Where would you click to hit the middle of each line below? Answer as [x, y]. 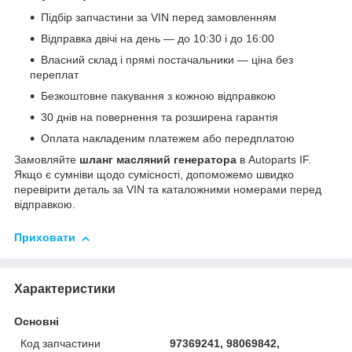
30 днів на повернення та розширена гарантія [159, 117]
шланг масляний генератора [158, 160]
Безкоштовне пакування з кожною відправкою [158, 96]
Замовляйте [47, 160]
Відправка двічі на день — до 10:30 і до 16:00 [158, 39]
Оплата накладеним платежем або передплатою [168, 139]
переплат [54, 75]
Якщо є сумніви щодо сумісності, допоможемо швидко [154, 175]
